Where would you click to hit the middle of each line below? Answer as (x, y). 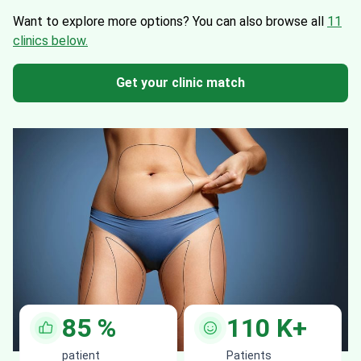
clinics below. (50, 41)
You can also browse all (260, 21)
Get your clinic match (180, 83)
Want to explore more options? (103, 21)
